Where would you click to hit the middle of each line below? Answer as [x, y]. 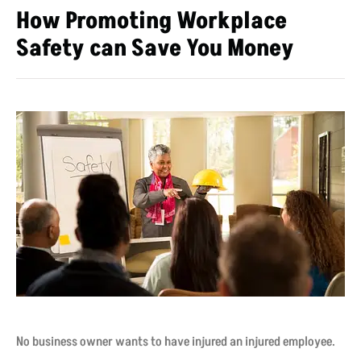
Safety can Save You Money [155, 48]
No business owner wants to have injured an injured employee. [176, 342]
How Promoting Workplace [151, 21]
